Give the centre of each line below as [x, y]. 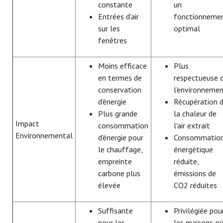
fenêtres [112, 40]
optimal [187, 28]
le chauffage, [120, 149]
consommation [123, 125]
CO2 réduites [195, 185]
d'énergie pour [121, 137]
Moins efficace [122, 65]
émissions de [195, 173]
